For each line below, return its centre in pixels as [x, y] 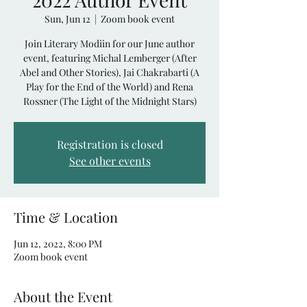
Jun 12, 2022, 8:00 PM [58, 244]
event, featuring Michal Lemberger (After [110, 58]
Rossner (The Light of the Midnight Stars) [110, 101]
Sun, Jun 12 [67, 19]
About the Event [63, 296]
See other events [110, 161]
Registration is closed [110, 144]
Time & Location [66, 217]
